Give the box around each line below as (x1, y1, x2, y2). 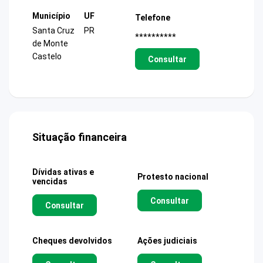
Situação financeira (32, 131, 127, 144)
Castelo (32, 52, 62, 61)
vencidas (32, 177, 68, 187)
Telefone (135, 13, 170, 23)
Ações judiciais (137, 236, 197, 246)
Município (32, 11, 70, 21)
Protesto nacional (137, 172, 208, 182)
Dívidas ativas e (32, 167, 94, 177)
